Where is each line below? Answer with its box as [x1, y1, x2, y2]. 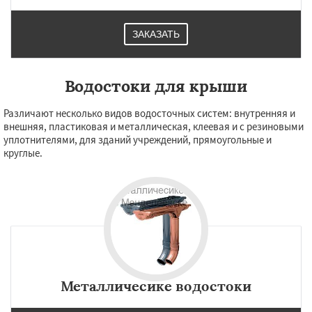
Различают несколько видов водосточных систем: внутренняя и [3, 107, 295, 120]
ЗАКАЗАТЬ [132, 29, 180, 40]
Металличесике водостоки [61, 277, 251, 295]
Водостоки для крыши [65, 76, 247, 96]
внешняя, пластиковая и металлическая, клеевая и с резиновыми [3, 120, 304, 133]
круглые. [3, 146, 42, 159]
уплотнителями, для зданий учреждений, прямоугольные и [3, 133, 272, 146]
